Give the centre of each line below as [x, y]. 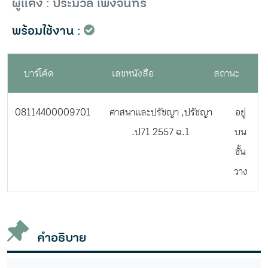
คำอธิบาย [61, 238]
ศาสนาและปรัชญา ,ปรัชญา [161, 112]
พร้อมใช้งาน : [46, 31]
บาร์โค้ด [39, 73]
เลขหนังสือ [133, 73]
